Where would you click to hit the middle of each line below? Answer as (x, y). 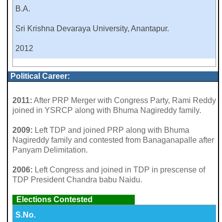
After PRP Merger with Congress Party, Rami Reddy (124, 101)
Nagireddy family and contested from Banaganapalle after (113, 140)
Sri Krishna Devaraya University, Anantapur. (92, 29)
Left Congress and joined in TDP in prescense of (119, 170)
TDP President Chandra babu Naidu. (77, 180)
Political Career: (40, 76)
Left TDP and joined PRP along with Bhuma (111, 130)
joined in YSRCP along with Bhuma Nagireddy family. (107, 111)
